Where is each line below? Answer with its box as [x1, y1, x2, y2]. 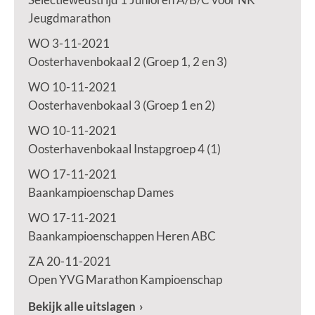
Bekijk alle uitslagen [28, 300, 136, 313]
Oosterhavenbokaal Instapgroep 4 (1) [28, 142, 221, 155]
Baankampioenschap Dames [28, 186, 174, 199]
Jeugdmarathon [28, 11, 110, 25]
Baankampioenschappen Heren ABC [28, 229, 216, 243]
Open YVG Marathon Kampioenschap [28, 273, 222, 286]
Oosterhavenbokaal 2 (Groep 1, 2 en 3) [28, 55, 227, 68]
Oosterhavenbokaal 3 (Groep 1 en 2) [28, 98, 215, 112]
